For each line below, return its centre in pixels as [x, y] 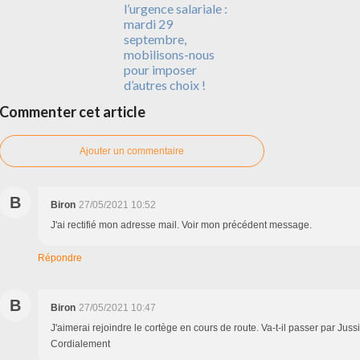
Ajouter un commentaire [132, 151]
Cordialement [80, 344]
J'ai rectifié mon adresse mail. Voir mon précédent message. [181, 225]
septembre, [155, 39]
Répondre [60, 258]
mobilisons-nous [169, 55]
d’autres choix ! [164, 85]
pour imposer [160, 70]
